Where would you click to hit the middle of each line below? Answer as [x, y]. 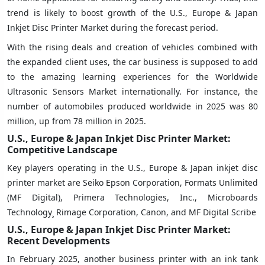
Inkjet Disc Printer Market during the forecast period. [113, 27]
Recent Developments [59, 240]
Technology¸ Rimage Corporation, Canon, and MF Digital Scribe [132, 212]
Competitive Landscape [66, 149]
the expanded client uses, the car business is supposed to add [132, 62]
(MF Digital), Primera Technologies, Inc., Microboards [132, 197]
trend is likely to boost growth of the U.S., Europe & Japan [132, 12]
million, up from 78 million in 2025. [77, 121]
